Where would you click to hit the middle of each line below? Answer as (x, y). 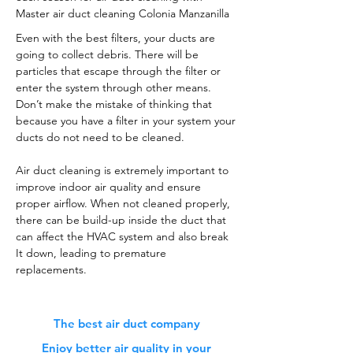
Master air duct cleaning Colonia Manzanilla (123, 13)
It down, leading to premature (91, 253)
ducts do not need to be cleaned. (100, 137)
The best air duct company (126, 323)
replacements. (51, 269)
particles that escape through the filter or (118, 71)
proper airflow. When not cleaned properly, (123, 203)
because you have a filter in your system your (126, 121)
